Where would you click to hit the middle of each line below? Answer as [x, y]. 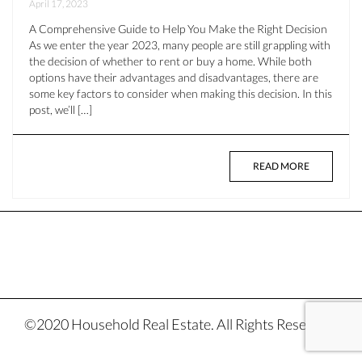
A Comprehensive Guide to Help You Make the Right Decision [178, 29]
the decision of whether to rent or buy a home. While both [170, 61]
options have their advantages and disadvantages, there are [174, 78]
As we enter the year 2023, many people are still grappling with [180, 45]
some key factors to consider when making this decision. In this [181, 94]
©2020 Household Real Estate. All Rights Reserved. [181, 324]
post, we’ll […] [61, 110]
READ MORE [281, 166]
